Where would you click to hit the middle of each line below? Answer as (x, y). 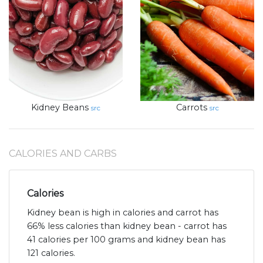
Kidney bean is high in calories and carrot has (123, 213)
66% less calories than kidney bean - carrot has (127, 226)
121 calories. (51, 253)
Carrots (191, 108)
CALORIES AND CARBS (63, 154)
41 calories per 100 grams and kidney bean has (126, 240)
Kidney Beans (60, 108)
